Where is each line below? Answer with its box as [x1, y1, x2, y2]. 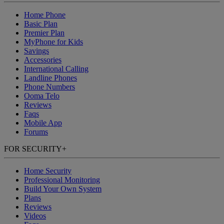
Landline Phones [24, 73, 77, 82]
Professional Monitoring [24, 175, 100, 184]
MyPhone [24, 37, 55, 46]
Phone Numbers [24, 82, 75, 91]
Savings [24, 46, 49, 55]
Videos [24, 211, 46, 220]
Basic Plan [24, 19, 57, 28]
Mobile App [24, 118, 62, 127]
